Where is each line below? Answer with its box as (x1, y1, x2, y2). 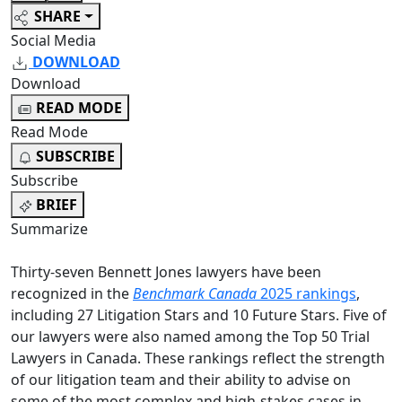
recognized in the (11, 284, 133, 304)
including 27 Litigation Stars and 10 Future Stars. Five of (11, 305, 387, 326)
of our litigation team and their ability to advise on (11, 370, 351, 390)
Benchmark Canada (133, 284, 257, 304)
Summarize (11, 219, 88, 240)
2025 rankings (257, 284, 356, 304)
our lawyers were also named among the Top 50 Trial (11, 327, 370, 347)
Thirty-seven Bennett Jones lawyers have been (11, 262, 321, 283)
